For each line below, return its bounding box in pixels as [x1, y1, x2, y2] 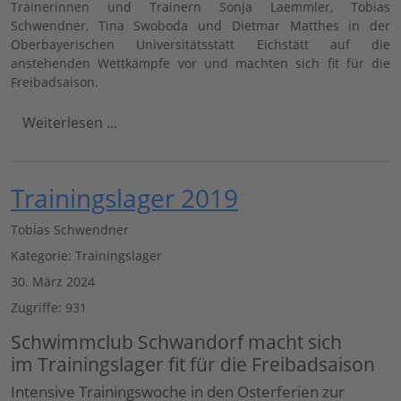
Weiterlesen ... [22, 112, 117, 132]
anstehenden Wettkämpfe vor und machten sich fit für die [11, 54, 390, 72]
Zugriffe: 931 [11, 298, 87, 316]
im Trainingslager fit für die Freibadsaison [11, 351, 375, 377]
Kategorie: [11, 246, 75, 264]
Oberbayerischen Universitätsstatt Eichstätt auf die [11, 35, 390, 53]
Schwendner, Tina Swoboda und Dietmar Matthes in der [11, 16, 390, 34]
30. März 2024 [11, 272, 95, 290]
